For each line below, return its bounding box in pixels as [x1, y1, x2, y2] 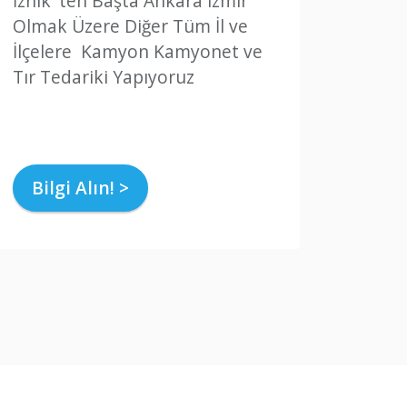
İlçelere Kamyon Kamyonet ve [13, 39, 263, 65]
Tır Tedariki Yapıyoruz [13, 65, 194, 90]
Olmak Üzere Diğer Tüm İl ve [13, 14, 248, 39]
